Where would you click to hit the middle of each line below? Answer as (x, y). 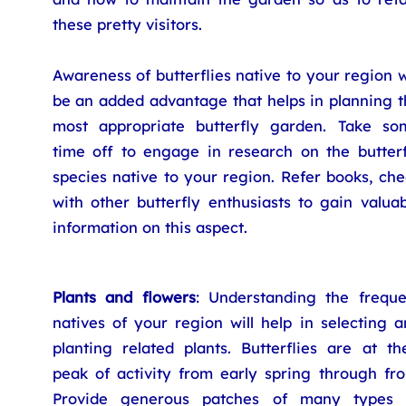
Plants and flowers (124, 297)
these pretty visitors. (127, 24)
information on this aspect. (150, 227)
